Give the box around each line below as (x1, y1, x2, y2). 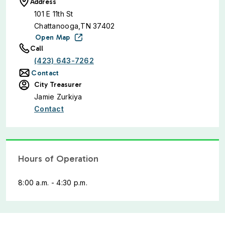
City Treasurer (34, 80, 82, 89)
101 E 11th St (34, 10, 73, 18)
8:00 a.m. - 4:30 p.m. (18, 178, 87, 187)
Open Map (35, 33, 70, 42)
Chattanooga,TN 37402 (34, 22, 115, 30)
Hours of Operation (18, 153, 98, 164)
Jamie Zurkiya (34, 92, 82, 101)
